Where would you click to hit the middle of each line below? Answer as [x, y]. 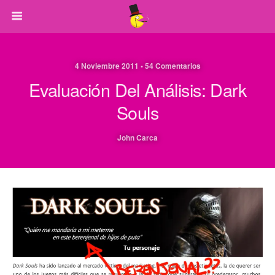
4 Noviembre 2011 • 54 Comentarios [137, 66]
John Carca [137, 137]
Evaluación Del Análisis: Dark [137, 89]
